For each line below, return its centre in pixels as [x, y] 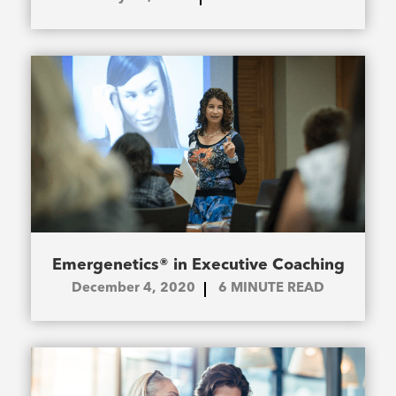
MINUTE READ [278, 289]
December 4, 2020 [133, 289]
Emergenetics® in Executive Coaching [198, 266]
